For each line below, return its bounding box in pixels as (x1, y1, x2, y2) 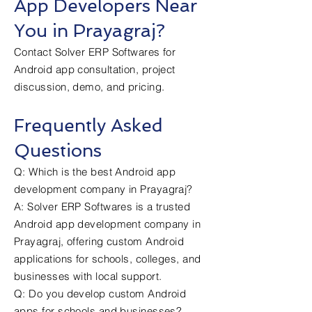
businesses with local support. (14, 270, 162, 283)
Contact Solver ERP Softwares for (14, 45, 176, 58)
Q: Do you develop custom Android (14, 287, 187, 300)
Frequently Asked (14, 115, 163, 136)
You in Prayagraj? (14, 20, 165, 41)
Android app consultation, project (14, 63, 175, 76)
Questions (14, 140, 102, 161)
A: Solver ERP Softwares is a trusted (14, 200, 191, 213)
